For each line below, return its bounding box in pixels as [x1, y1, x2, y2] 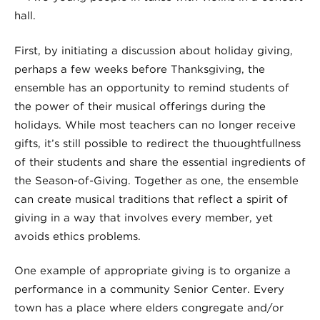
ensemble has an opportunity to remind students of [14, 81, 289, 94]
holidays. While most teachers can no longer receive [14, 118, 296, 131]
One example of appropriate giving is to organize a [14, 264, 291, 278]
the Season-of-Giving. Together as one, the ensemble [14, 174, 299, 187]
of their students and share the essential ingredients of [14, 155, 306, 169]
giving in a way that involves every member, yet [14, 211, 273, 224]
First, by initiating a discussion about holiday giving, [14, 44, 293, 57]
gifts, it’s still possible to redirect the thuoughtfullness [14, 136, 301, 150]
